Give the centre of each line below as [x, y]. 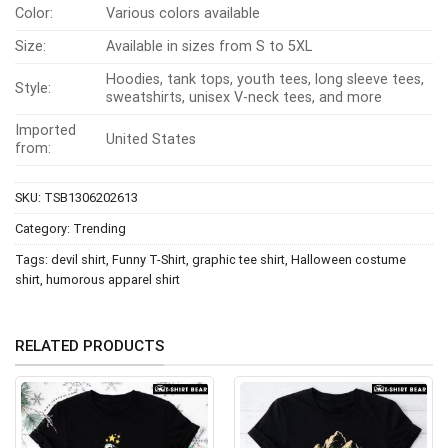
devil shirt [78, 259]
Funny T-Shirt [149, 259]
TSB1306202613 [91, 197]
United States [151, 139]
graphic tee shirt [238, 259]
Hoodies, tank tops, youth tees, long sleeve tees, [265, 79]
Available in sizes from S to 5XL [209, 46]
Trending [99, 228]
